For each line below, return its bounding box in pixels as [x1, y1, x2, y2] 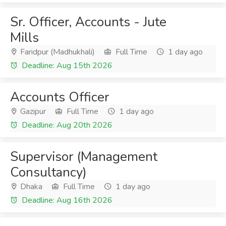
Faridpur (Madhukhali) [18, 46, 95, 58]
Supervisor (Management [10, 148, 157, 165]
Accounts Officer [10, 88, 109, 106]
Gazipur [18, 106, 46, 117]
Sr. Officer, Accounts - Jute [10, 13, 166, 31]
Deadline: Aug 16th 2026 [20, 195, 112, 206]
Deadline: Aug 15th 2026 [20, 60, 112, 71]
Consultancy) [10, 163, 87, 181]
